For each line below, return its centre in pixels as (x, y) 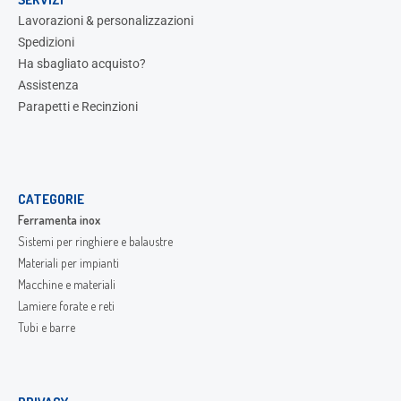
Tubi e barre (47, 328)
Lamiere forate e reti (66, 306)
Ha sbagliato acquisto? (82, 64)
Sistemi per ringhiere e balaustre (95, 242)
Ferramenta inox (59, 220)
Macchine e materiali (67, 285)
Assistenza (48, 85)
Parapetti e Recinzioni (78, 107)
